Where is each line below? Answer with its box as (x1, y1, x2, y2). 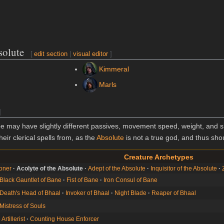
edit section (34, 49, 68, 57)
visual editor (73, 49, 108, 57)
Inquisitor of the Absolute (150, 164, 217, 172)
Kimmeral (98, 64, 129, 73)
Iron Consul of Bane (103, 176, 158, 183)
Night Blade (114, 189, 147, 196)
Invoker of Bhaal (65, 189, 110, 196)
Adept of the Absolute (88, 164, 146, 172)
